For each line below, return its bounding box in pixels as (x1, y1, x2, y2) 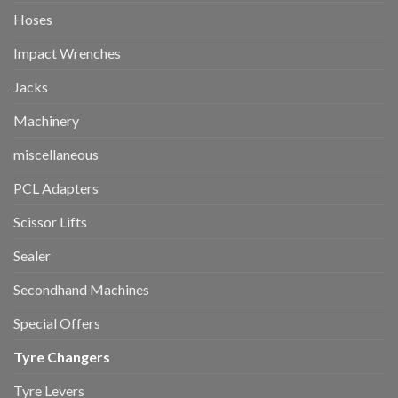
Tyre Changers (13, 348, 110, 366)
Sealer (13, 247, 51, 265)
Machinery (13, 112, 79, 130)
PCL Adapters (13, 179, 99, 197)
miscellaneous (13, 146, 99, 163)
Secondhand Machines (13, 281, 149, 298)
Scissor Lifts (13, 213, 87, 231)
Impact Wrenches (13, 44, 121, 62)
